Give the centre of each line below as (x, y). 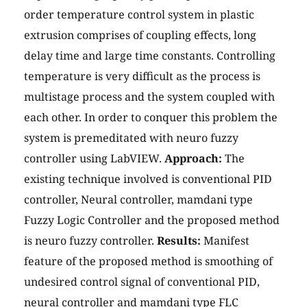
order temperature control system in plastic (139, 15)
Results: (179, 241)
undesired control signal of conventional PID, (142, 282)
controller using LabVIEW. (94, 159)
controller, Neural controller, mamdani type (138, 200)
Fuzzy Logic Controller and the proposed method (152, 220)
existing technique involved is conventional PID (148, 179)
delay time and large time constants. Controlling (150, 56)
